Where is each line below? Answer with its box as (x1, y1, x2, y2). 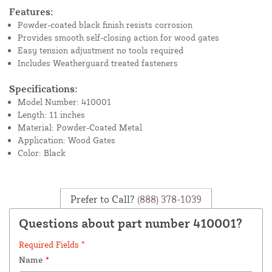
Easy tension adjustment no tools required (18, 45, 183, 56)
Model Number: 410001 (18, 97, 111, 107)
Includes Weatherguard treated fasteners (18, 58, 178, 69)
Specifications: (9, 83, 78, 95)
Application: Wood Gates (18, 135, 115, 146)
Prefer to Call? (70, 192, 135, 205)
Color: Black (18, 148, 66, 158)
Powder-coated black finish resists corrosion (18, 19, 192, 30)
